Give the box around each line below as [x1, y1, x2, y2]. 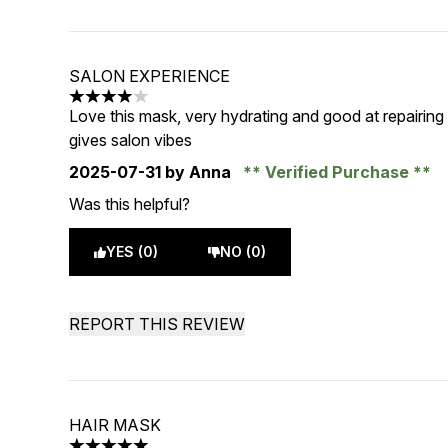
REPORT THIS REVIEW [69, 314, 246, 334]
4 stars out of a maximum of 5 [68, 96, 286, 117]
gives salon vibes [69, 130, 193, 150]
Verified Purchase [261, 162, 414, 182]
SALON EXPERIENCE [69, 66, 231, 86]
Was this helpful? [69, 194, 191, 214]
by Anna [161, 162, 236, 182]
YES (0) [106, 243, 159, 260]
